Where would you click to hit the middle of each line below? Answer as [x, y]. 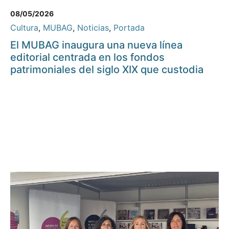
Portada [129, 28]
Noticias [93, 28]
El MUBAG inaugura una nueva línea [96, 45]
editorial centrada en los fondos [87, 58]
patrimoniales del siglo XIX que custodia [107, 70]
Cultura [24, 28]
